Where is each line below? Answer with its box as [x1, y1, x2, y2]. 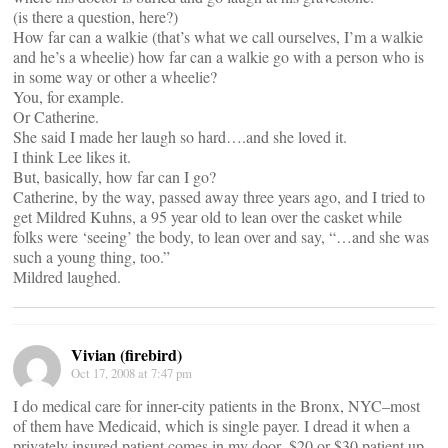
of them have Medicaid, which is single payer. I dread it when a [13, 415, 410, 436]
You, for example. [13, 86, 124, 107]
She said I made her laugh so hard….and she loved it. [13, 126, 347, 147]
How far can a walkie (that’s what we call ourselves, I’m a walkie [13, 26, 423, 47]
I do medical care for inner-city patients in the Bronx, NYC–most [13, 395, 420, 416]
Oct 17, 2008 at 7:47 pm [71, 364, 192, 382]
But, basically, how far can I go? [13, 166, 216, 187]
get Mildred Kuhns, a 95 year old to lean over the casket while [13, 206, 402, 227]
